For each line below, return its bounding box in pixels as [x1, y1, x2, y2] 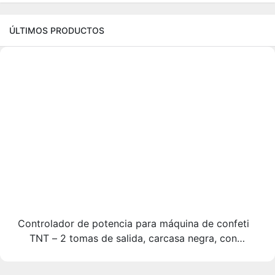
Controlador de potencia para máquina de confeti [17, 217, 249, 230]
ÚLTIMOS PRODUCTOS [9, 25, 104, 36]
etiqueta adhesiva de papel [70, 246, 196, 259]
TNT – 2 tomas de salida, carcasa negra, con [29, 231, 238, 244]
